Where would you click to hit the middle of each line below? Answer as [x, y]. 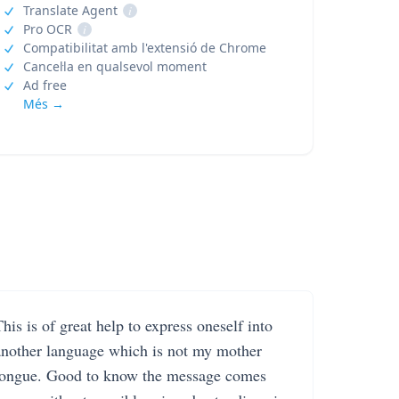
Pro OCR [47, 29]
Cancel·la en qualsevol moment [114, 66]
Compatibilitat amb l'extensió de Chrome [144, 48]
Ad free [45, 85]
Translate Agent [70, 10]
